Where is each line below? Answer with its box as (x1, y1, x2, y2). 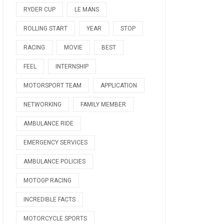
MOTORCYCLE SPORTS (23, 215, 87, 222)
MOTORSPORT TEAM (23, 82, 81, 89)
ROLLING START (23, 25, 67, 32)
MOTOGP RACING (23, 177, 71, 184)
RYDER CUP (23, 6, 55, 13)
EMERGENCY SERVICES (23, 139, 87, 146)
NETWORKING (23, 101, 61, 108)
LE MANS (74, 6, 99, 13)
